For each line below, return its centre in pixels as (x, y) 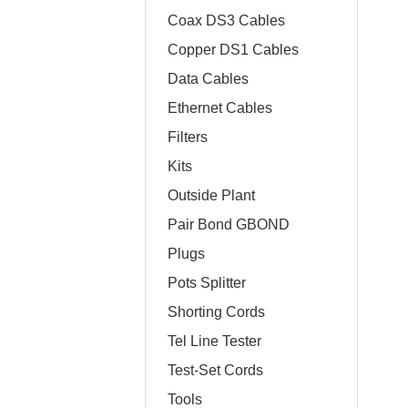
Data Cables (208, 79)
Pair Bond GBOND (229, 224)
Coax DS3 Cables (226, 20)
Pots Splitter (207, 283)
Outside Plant (211, 195)
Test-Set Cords (215, 370)
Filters (188, 137)
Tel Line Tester (214, 341)
